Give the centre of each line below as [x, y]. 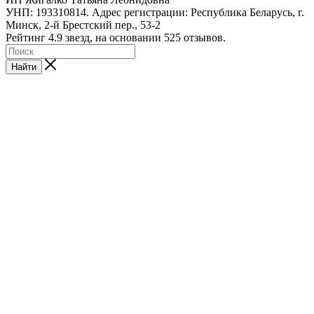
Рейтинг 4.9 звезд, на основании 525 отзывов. [116, 37]
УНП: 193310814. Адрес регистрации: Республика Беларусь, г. [155, 12]
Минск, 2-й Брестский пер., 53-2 [83, 25]
